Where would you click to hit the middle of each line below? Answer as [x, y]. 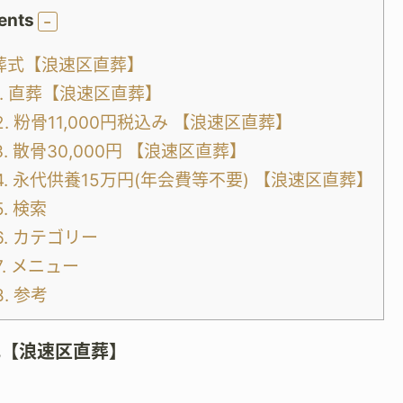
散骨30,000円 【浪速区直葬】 [128, 152]
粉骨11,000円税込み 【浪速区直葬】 [151, 123]
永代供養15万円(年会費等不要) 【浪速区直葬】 [191, 180]
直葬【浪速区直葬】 [83, 94]
